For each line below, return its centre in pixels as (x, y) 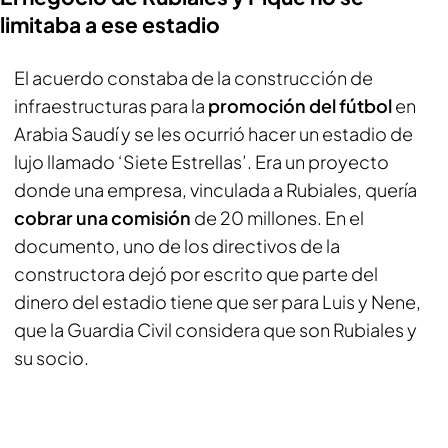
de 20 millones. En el (277, 217)
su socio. (51, 357)
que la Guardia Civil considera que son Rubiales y (215, 329)
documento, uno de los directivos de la (177, 245)
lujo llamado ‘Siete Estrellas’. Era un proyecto (201, 161)
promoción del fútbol (300, 105)
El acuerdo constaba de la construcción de (193, 77)
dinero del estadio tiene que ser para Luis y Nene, (217, 301)
